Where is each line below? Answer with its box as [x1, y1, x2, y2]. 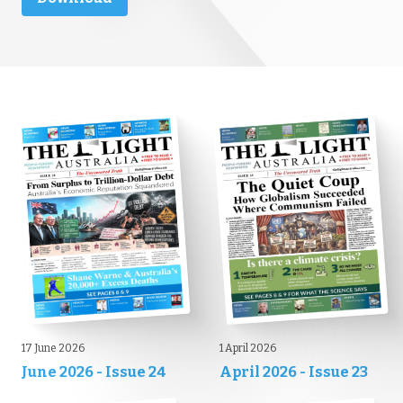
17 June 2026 [22, 342, 85, 354]
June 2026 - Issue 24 [22, 363, 166, 381]
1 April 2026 [219, 342, 276, 354]
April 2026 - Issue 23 [219, 363, 368, 381]
